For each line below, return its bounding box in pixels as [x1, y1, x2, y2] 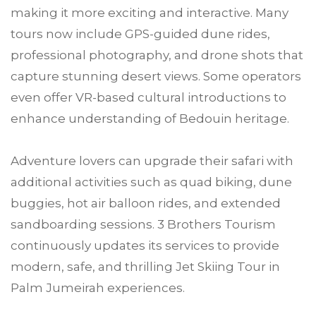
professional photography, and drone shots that [11, 48, 303, 63]
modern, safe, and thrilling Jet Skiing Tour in [11, 260, 280, 274]
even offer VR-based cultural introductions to [11, 90, 286, 105]
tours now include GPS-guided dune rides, [11, 27, 270, 42]
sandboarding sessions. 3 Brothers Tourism [11, 217, 276, 232]
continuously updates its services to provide [11, 238, 279, 253]
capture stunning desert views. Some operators [11, 69, 301, 84]
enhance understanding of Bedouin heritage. [11, 111, 289, 126]
